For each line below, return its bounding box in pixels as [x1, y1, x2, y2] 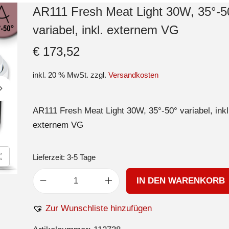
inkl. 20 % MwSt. [32, 70, 88, 79]
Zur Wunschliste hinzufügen [45, 203, 152, 213]
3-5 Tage [66, 152, 96, 162]
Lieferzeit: [32, 152, 67, 162]
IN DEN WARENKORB [136, 175, 225, 186]
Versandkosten [108, 70, 158, 79]
